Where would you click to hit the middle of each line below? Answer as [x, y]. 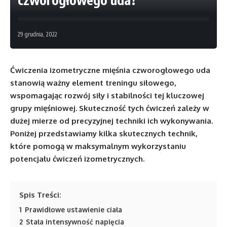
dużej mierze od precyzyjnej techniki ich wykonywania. [111, 121]
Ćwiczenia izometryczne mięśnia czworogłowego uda [110, 70]
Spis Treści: [40, 195]
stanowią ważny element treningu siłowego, [93, 83]
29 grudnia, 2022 [37, 34]
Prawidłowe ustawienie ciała [73, 209]
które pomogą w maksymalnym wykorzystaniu [98, 146]
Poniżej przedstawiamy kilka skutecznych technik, [104, 133]
